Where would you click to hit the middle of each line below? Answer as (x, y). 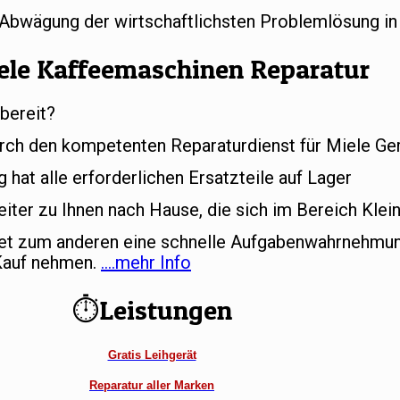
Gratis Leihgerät (152, 354)
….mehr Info (146, 263)
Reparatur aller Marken (152, 385)
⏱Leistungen (152, 310)
